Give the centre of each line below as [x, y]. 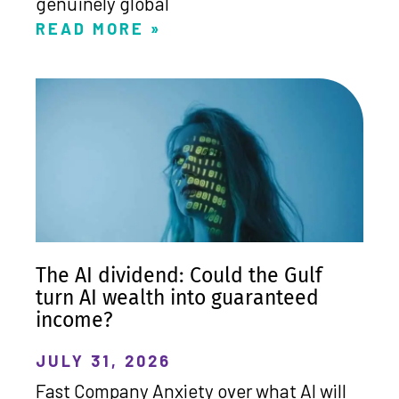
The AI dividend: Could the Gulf [179, 275]
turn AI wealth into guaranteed [177, 297]
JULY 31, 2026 [103, 360]
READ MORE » [98, 28]
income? [74, 319]
